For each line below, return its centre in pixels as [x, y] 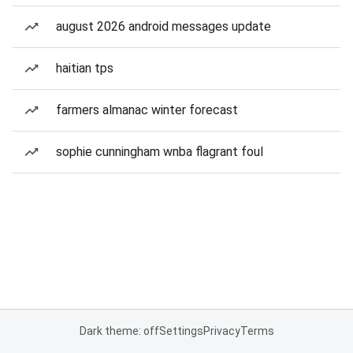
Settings [181, 331]
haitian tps [85, 68]
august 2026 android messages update [163, 26]
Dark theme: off [119, 331]
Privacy [221, 331]
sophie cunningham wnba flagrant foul [160, 152]
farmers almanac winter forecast [147, 110]
